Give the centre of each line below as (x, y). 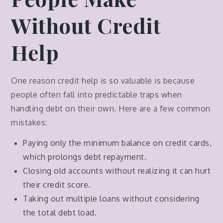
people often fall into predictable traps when (97, 95)
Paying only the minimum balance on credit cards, (117, 143)
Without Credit (86, 26)
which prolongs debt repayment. (85, 157)
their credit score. (57, 184)
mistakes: (29, 123)
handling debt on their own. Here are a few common (111, 109)
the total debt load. (60, 212)
